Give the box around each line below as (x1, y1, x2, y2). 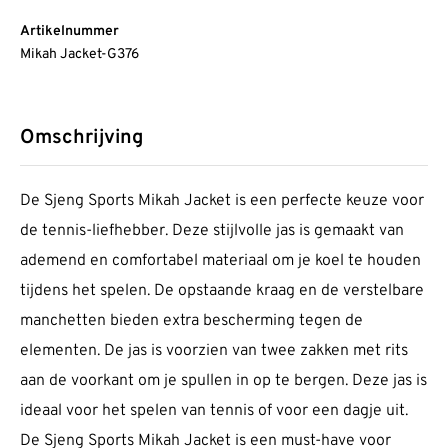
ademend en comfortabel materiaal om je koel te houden (20, 251, 421, 272)
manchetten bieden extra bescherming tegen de (20, 311, 363, 332)
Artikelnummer (20, 23, 119, 41)
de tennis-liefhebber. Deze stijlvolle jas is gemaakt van (20, 221, 404, 242)
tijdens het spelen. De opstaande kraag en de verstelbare (20, 281, 424, 302)
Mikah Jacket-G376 (20, 46, 139, 64)
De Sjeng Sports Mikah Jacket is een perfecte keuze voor (20, 191, 424, 212)
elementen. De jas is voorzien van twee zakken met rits (20, 341, 408, 362)
